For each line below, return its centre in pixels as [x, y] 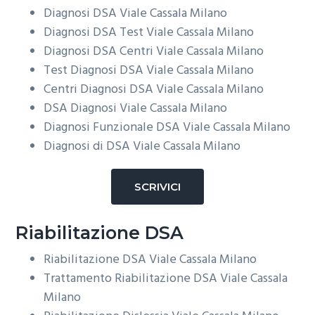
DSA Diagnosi [82, 109]
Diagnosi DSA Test [95, 33]
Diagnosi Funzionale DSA [114, 128]
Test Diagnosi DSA [95, 71]
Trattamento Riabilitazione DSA [132, 278]
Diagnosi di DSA [89, 147]
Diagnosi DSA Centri [100, 52]
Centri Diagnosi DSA [100, 90]
